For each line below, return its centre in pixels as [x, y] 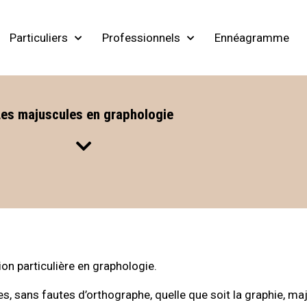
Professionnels [141, 38]
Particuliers [38, 38]
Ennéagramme [251, 38]
